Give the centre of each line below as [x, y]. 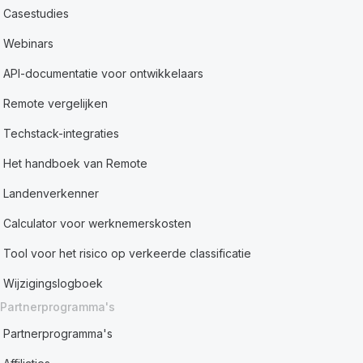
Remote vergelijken [56, 103]
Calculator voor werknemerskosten [98, 223]
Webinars [29, 43]
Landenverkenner [51, 193]
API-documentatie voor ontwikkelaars [104, 73]
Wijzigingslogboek [53, 283]
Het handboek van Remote [76, 163]
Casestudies [36, 13]
